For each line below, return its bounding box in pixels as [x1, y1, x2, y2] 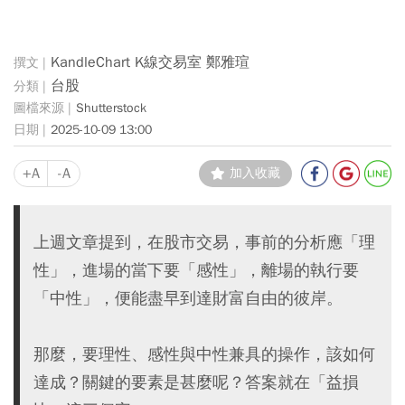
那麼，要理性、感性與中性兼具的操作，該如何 [33, 344, 375, 365]
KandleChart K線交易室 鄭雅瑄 [51, 52, 250, 71]
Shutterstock [76, 99, 146, 116]
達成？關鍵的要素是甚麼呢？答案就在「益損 [33, 372, 359, 393]
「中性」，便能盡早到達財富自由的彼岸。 [33, 287, 343, 309]
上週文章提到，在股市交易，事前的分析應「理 [33, 231, 375, 253]
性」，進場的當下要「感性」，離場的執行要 [33, 259, 359, 281]
